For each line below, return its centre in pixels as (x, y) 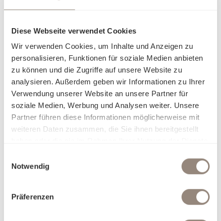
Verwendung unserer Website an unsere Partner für (100, 94)
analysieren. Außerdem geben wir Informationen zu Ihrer (108, 82)
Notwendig (30, 166)
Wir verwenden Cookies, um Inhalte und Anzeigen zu (102, 46)
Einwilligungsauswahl (38, 156)
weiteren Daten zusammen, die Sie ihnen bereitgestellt (105, 129)
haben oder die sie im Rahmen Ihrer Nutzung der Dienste (110, 141)
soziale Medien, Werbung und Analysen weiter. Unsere (105, 106)
